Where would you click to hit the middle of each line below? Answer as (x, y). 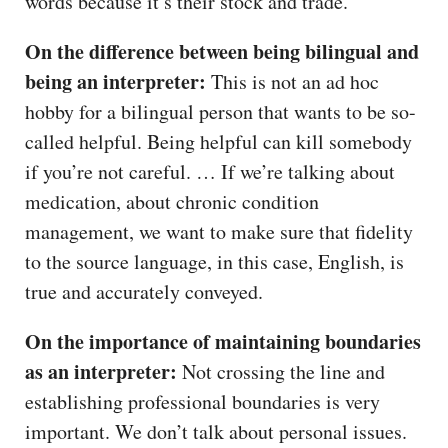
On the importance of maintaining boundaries (223, 341)
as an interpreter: (101, 371)
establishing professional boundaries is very (202, 401)
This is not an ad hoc (292, 81)
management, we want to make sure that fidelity (219, 231)
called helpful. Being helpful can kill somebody (218, 141)
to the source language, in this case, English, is (214, 261)
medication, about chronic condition (172, 201)
